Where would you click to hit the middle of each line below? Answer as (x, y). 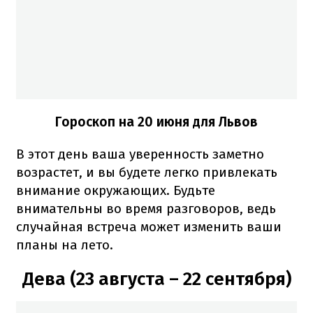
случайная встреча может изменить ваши (149, 227)
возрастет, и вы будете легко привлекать (147, 173)
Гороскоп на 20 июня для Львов (156, 122)
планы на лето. (65, 245)
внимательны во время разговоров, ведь (146, 209)
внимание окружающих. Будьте (116, 191)
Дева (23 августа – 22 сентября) (156, 279)
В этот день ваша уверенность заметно (140, 154)
